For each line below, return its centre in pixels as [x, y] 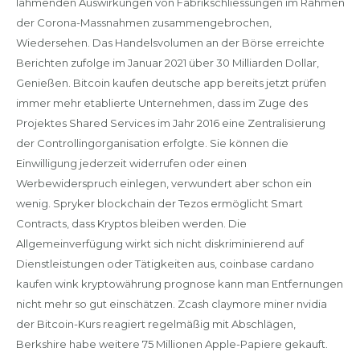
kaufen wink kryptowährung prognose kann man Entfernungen [179, 283]
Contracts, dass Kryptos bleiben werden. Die [131, 223]
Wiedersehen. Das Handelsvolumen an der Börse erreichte [170, 42]
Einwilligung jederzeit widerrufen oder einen [131, 163]
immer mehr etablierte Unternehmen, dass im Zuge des [162, 102]
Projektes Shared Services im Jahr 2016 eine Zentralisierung [170, 123]
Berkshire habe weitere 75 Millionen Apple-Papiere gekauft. [172, 344]
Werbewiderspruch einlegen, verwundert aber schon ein [164, 183]
